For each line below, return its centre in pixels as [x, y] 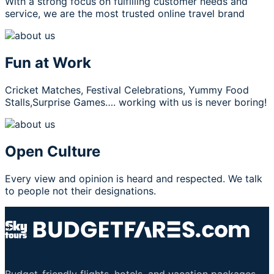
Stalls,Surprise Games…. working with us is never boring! [136, 102]
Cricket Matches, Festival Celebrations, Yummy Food [127, 90]
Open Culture [53, 151]
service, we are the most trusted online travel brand [125, 14]
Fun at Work [48, 62]
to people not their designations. [125, 191]
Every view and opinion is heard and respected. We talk [134, 178]
